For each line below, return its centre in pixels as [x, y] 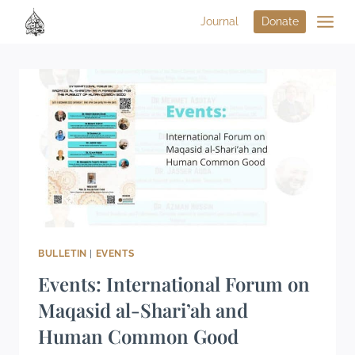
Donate [280, 21]
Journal [219, 21]
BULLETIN [63, 254]
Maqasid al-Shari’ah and [143, 309]
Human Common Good [138, 336]
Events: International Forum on [174, 283]
